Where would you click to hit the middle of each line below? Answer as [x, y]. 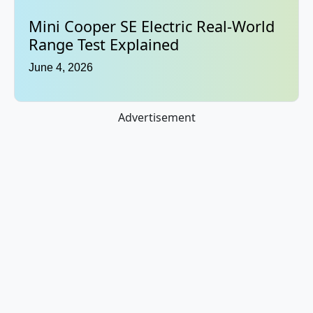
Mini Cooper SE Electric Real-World [152, 27]
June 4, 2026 [61, 68]
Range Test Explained [104, 45]
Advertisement [156, 118]
